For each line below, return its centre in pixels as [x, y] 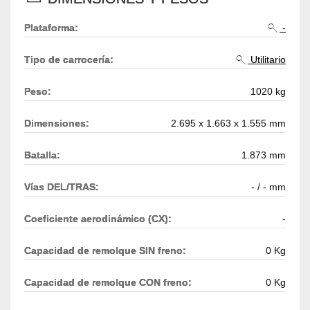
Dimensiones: [57, 124]
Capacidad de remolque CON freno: [108, 283]
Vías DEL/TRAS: [62, 187]
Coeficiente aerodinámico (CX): [98, 219]
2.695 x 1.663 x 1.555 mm [228, 124]
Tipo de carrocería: [69, 60]
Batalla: [42, 155]
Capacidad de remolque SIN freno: [105, 251]
